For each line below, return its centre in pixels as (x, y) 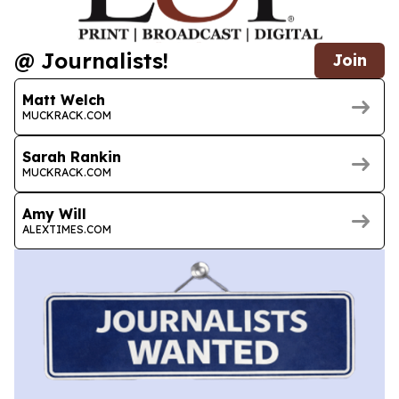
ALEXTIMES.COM (67, 229)
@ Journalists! (91, 61)
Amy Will (54, 213)
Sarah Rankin (72, 156)
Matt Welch (64, 99)
